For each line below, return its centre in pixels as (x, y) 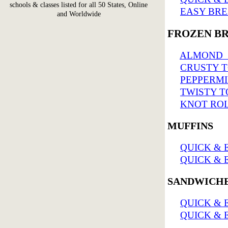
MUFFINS (190, 126)
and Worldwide (79, 14)
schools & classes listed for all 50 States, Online (79, 5)
